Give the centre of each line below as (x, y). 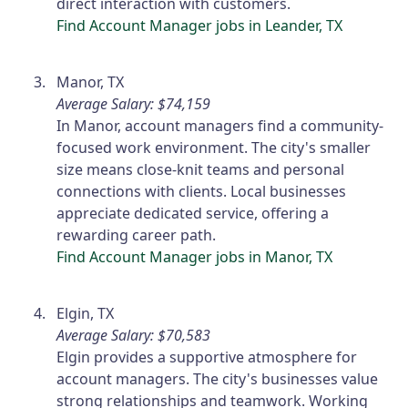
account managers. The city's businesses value (218, 379)
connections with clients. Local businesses (202, 192)
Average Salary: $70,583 (134, 336)
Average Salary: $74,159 (134, 104)
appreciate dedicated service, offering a (193, 214)
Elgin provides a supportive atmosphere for (207, 357)
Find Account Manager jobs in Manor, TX (195, 257)
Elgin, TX (86, 314)
